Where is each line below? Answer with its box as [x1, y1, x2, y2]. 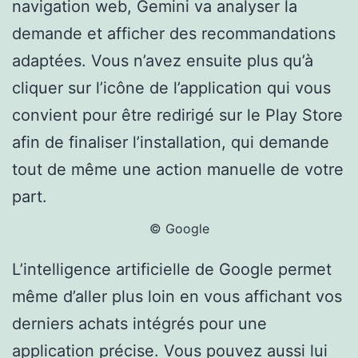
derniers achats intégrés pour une [12, 313, 267, 333]
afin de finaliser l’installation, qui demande [12, 132, 329, 152]
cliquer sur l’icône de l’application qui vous [12, 78, 331, 97]
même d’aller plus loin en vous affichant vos [12, 286, 342, 306]
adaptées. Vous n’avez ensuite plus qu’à [12, 50, 313, 70]
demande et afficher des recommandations [12, 23, 336, 43]
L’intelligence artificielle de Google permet [12, 259, 332, 279]
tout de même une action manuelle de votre [12, 159, 344, 179]
